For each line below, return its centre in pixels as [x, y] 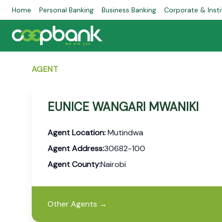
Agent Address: [76, 148]
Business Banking [129, 10]
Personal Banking [66, 10]
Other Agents [72, 204]
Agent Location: [77, 133]
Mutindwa [124, 133]
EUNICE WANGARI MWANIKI [123, 107]
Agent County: [74, 164]
